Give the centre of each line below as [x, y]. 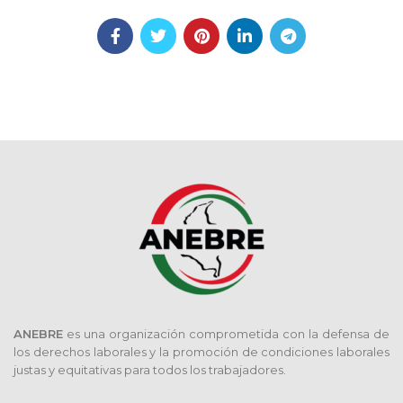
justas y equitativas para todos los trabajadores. [150, 370]
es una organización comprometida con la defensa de [226, 334]
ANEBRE [38, 334]
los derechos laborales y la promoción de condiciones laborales [201, 352]
